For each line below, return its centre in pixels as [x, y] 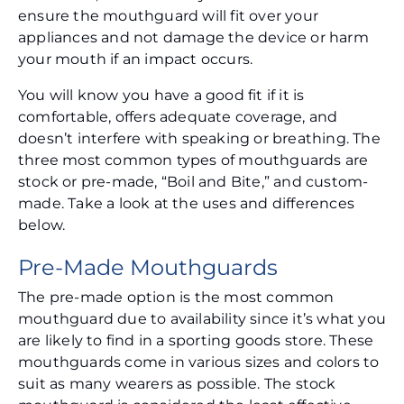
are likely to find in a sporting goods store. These [196, 341]
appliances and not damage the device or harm [193, 38]
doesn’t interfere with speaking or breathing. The [199, 139]
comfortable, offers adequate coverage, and [178, 117]
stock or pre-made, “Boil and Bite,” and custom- [193, 182]
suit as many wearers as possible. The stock [177, 384]
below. [42, 225]
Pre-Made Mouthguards [148, 268]
